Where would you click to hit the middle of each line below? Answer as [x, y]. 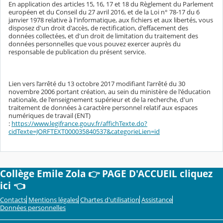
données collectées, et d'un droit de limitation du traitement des [103, 36]
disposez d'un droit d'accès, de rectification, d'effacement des [98, 28]
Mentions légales [53, 200]
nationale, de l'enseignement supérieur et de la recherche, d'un [101, 100]
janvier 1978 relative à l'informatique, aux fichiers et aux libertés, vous [111, 20]
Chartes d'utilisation [110, 200]
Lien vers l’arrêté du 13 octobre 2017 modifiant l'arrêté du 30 [97, 84]
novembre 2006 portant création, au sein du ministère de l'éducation [110, 92]
